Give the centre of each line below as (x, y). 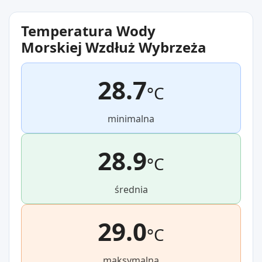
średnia (131, 190)
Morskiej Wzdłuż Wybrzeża (114, 47)
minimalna (131, 119)
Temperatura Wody (88, 31)
